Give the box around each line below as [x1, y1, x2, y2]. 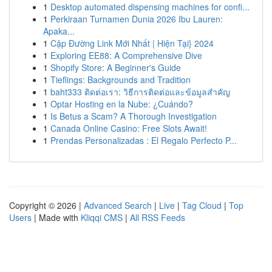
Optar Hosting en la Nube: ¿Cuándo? [50, 98, 193, 110]
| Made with [32, 211, 81, 223]
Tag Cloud [182, 199, 222, 211]
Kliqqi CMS [81, 211, 123, 223]
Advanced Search [84, 199, 152, 211]
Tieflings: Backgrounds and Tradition [50, 73, 191, 86]
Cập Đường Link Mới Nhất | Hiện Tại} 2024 [50, 37, 214, 49]
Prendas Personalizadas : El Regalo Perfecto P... [50, 134, 237, 146]
